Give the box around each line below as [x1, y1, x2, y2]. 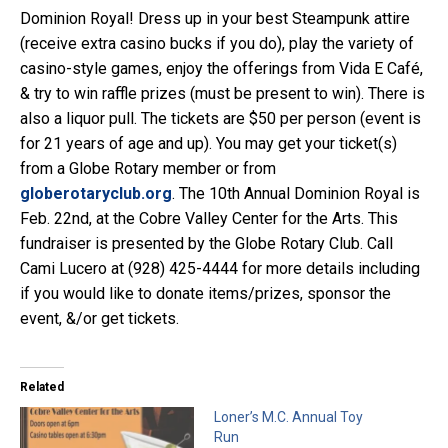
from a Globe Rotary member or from [20, 158, 276, 178]
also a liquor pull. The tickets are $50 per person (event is [20, 108, 421, 128]
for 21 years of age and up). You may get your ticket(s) [20, 133, 397, 153]
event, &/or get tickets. [20, 308, 179, 328]
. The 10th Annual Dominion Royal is [172, 183, 420, 203]
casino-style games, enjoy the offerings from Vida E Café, [20, 58, 423, 78]
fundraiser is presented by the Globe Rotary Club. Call [20, 233, 393, 253]
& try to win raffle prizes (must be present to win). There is [20, 83, 425, 103]
